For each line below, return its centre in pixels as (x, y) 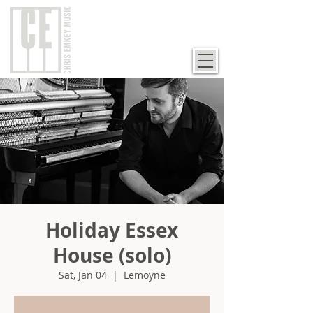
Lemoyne (144, 275)
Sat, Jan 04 (82, 275)
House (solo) (112, 255)
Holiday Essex (112, 230)
